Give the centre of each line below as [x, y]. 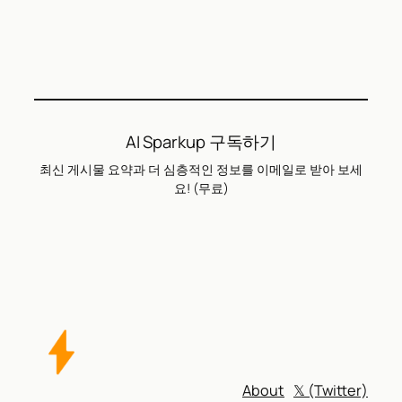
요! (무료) [201, 188]
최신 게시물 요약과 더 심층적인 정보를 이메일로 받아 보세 [201, 170]
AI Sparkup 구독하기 [201, 142]
